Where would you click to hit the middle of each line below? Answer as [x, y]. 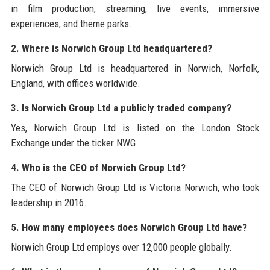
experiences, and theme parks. [71, 23]
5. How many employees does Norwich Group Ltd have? [129, 227]
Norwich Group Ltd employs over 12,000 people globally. [121, 247]
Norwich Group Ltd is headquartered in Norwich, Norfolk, [135, 68]
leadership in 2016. [49, 202]
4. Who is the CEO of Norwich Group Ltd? [98, 167]
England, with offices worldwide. [75, 83]
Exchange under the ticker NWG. [74, 143]
